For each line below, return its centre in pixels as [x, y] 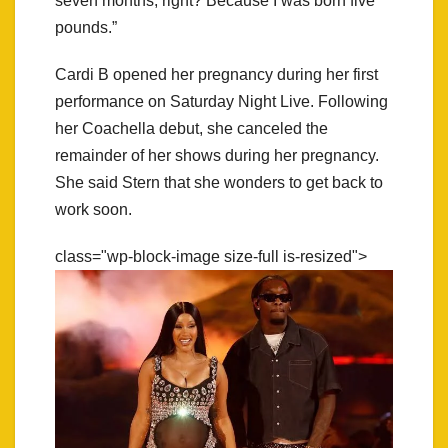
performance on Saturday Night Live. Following [221, 102]
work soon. [93, 210]
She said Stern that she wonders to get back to [219, 183]
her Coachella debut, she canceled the [191, 129]
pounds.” [86, 28]
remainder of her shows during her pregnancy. [217, 156]
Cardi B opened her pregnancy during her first [216, 75]
